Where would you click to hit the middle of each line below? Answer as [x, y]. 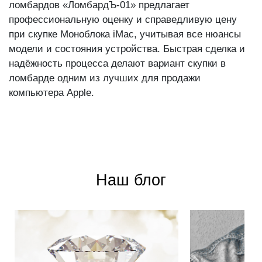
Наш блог [131, 180]
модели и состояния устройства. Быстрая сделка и [127, 49]
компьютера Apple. [51, 93]
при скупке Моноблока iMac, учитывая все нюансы [125, 35]
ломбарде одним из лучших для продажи [105, 78]
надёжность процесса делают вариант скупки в [117, 64]
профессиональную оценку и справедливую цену [123, 20]
